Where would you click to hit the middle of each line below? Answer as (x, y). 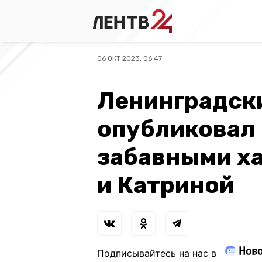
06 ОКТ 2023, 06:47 (130, 58)
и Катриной (166, 185)
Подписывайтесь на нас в (157, 253)
